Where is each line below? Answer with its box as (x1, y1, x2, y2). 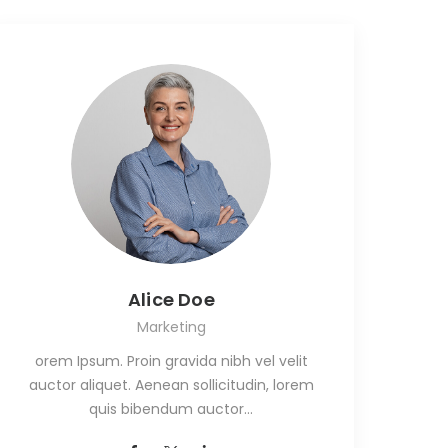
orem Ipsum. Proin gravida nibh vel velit (34, 351, 308, 372)
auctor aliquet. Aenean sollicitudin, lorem (28, 375, 314, 396)
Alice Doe (128, 287, 215, 313)
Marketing (136, 317, 206, 338)
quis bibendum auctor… (89, 399, 254, 420)
